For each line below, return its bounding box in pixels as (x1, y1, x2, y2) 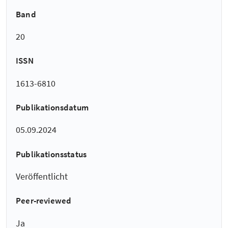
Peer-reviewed (16, 195, 72, 207)
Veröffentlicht (16, 170, 68, 182)
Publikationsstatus (16, 148, 87, 160)
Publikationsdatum (16, 102, 89, 113)
